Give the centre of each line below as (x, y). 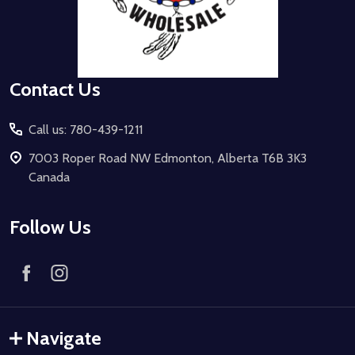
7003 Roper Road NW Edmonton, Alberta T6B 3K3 (168, 158)
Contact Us (55, 89)
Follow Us (50, 227)
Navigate (64, 338)
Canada (49, 177)
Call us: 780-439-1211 (86, 129)
